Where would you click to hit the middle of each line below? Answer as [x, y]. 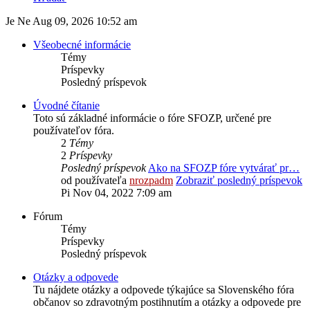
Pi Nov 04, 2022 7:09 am [116, 193]
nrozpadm [151, 181]
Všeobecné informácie [82, 45]
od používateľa [95, 181]
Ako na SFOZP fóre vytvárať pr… [224, 168]
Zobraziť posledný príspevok [239, 181]
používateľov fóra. [74, 131]
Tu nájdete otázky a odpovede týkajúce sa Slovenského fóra [164, 290]
